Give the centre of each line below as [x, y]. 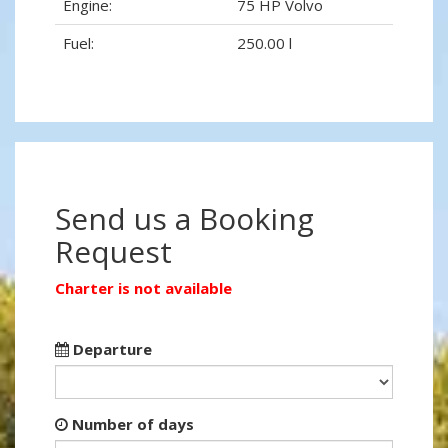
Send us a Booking [184, 219]
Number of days [131, 424]
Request [113, 252]
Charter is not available [143, 288]
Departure [110, 349]
